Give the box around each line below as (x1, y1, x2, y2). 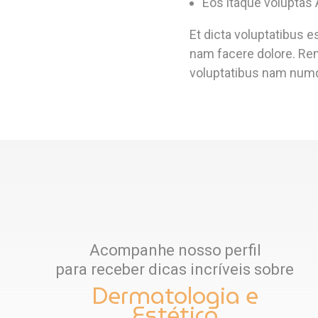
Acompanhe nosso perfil (89, 241, 261, 260)
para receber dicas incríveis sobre (56, 261, 295, 279)
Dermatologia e (92, 278, 258, 314)
